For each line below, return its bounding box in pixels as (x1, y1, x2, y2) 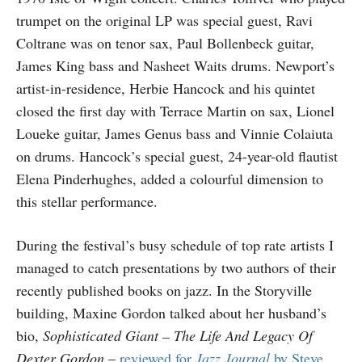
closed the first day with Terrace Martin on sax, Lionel (16, 101, 335, 120)
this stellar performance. (16, 192, 158, 211)
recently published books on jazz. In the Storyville (16, 280, 312, 300)
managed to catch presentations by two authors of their (16, 258, 336, 277)
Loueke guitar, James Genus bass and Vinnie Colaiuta (16, 124, 333, 143)
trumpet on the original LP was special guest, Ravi (16, 11, 313, 30)
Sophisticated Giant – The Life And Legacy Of (43, 326, 313, 345)
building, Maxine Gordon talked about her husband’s (16, 303, 326, 322)
